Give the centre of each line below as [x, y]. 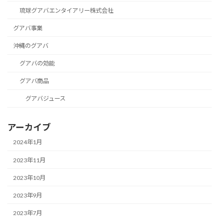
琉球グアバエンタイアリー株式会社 [66, 10]
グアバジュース [45, 99]
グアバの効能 [37, 64]
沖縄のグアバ [31, 45]
